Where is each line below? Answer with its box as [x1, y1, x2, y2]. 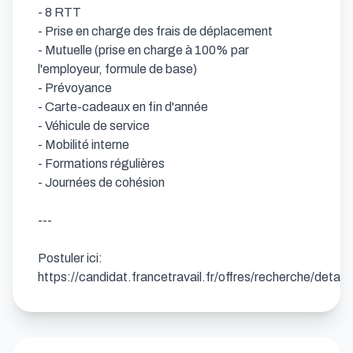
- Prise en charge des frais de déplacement [38, 24, 275, 38]
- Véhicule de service [38, 119, 152, 132]
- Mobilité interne [38, 138, 132, 151]
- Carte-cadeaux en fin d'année [38, 100, 210, 113]
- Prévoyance [38, 81, 114, 95]
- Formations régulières [38, 157, 167, 170]
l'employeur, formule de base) [38, 62, 199, 76]
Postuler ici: [38, 251, 102, 265]
